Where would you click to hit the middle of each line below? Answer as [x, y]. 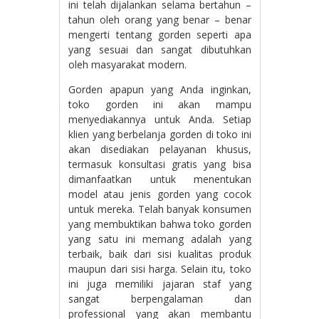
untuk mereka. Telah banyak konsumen [160, 209]
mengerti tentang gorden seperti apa [160, 35]
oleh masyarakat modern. [128, 65]
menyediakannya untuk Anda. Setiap [160, 120]
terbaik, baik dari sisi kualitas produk [160, 254]
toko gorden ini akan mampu [160, 105]
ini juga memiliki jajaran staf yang [160, 284]
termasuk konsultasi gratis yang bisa [160, 164]
